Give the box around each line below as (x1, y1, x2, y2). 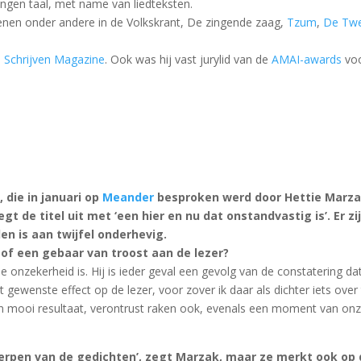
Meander (102, 189, 155, 205)
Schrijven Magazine (4, 52, 106, 68)
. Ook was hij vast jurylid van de (105, 52, 272, 68)
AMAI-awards (272, 52, 342, 68)
